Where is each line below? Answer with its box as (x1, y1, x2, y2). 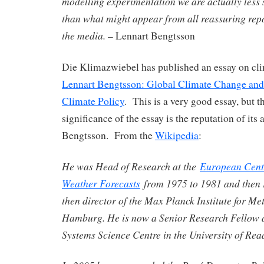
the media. (62, 28, 105, 42)
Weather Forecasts (62, 176, 140, 190)
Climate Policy (62, 94, 124, 108)
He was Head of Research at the (62, 159, 200, 173)
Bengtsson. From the (62, 128, 155, 142)
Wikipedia (155, 128, 199, 142)
